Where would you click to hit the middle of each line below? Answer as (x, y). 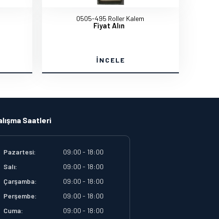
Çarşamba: (20, 181)
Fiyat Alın (109, 25)
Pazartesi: (20, 152)
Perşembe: (20, 196)
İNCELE (110, 60)
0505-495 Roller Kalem (110, 18)
